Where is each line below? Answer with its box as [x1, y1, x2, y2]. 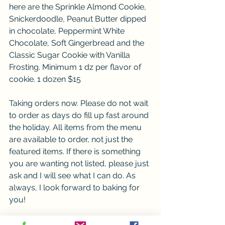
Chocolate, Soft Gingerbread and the [9, 38, 146, 48]
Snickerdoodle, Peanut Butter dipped [9, 14, 148, 24]
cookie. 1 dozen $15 [9, 74, 81, 84]
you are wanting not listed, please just [9, 158, 151, 168]
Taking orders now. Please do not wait [9, 98, 150, 108]
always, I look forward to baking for [9, 182, 142, 192]
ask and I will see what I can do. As [9, 170, 138, 180]
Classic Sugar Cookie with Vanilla [9, 50, 132, 60]
